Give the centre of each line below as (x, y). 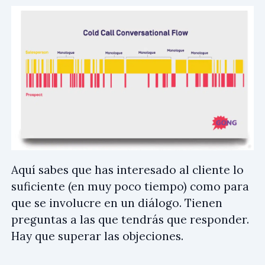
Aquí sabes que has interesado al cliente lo (127, 169)
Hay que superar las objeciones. (97, 236)
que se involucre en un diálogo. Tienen (117, 203)
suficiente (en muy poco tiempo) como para (130, 186)
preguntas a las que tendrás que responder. (130, 219)
